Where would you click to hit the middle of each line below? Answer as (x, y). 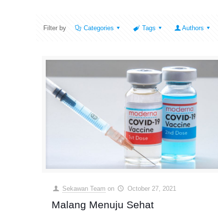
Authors (193, 28)
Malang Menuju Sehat (103, 205)
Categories (99, 28)
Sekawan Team (84, 189)
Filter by (55, 28)
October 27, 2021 (152, 189)
